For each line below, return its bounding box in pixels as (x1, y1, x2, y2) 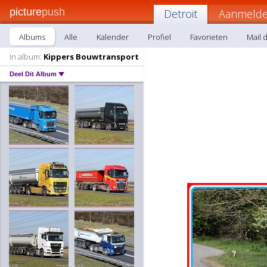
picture (10, 6, 42, 18)
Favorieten (190, 32, 228, 42)
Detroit (164, 7, 197, 21)
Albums (19, 32, 45, 42)
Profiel (148, 32, 171, 42)
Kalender (97, 32, 129, 42)
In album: (10, 51, 42, 62)
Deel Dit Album (10, 70, 58, 77)
